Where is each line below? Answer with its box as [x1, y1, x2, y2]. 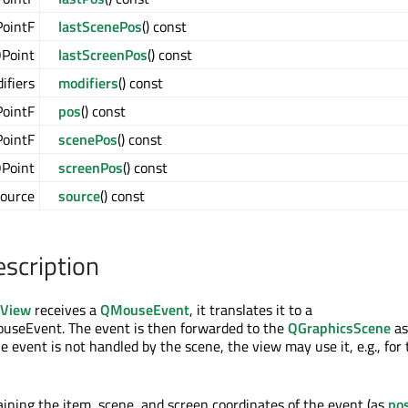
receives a [31, 299, 100, 321]
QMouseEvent [100, 299, 189, 321]
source [58, 185, 100, 207]
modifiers [58, 72, 118, 94]
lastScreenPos [58, 44, 148, 66]
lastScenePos [58, 15, 142, 37]
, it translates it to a [189, 299, 312, 321]
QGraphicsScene [288, 317, 391, 339]
